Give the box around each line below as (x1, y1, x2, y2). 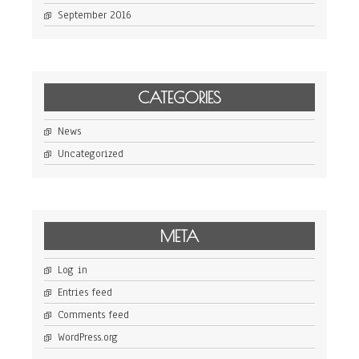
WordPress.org (58, 330, 118, 345)
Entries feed (58, 285, 112, 301)
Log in (58, 263, 87, 278)
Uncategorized (58, 147, 123, 162)
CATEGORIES (138, 88, 221, 107)
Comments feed (58, 308, 129, 323)
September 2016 (58, 8, 131, 23)
